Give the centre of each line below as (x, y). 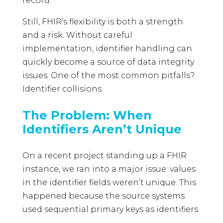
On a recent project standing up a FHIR (104, 156)
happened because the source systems (103, 196)
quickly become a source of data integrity (108, 62)
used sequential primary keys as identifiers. (111, 210)
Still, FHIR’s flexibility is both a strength (103, 22)
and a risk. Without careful (77, 35)
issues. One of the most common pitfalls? (108, 76)
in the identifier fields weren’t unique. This (109, 183)
